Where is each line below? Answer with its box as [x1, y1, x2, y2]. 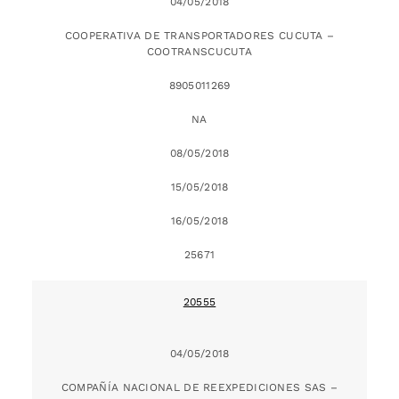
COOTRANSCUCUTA [146, 45, 253, 58]
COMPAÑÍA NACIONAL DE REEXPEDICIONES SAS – [61, 380, 338, 394]
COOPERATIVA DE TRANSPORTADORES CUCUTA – [64, 28, 335, 42]
